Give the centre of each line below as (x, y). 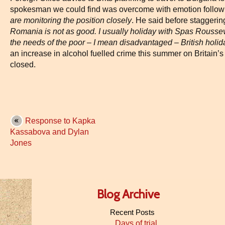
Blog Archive (128, 194)
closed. (23, 65)
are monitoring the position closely (71, 20)
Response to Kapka (60, 121)
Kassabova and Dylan (49, 132)
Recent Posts (132, 212)
